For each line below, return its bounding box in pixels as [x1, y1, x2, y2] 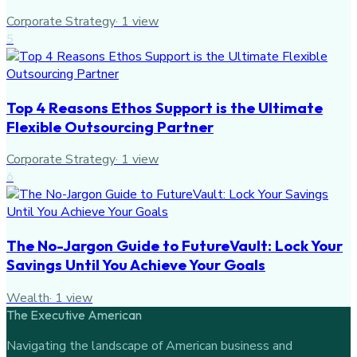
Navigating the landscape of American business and [6, 336, 292, 355]
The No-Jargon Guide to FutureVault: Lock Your [6, 236, 343, 256]
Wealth [6, 288, 49, 307]
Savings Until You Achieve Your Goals [6, 255, 265, 275]
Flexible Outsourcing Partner [6, 116, 214, 136]
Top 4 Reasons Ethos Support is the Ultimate [6, 97, 323, 117]
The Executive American [6, 306, 142, 323]
